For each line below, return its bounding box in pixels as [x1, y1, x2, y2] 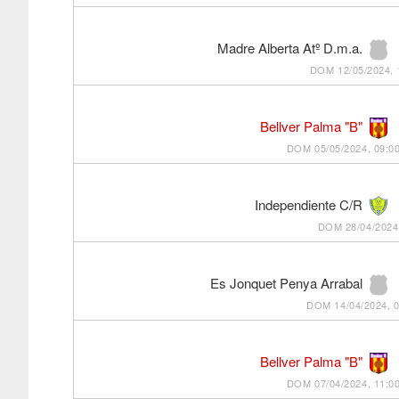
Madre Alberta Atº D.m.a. [216, 38, 362, 58]
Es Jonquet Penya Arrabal [209, 273, 362, 293]
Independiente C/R [254, 195, 362, 215]
